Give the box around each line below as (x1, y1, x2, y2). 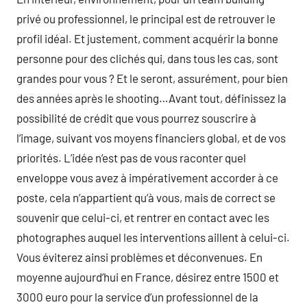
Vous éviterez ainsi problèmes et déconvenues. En (16, 250, 262, 264)
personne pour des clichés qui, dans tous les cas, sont (16, 51, 278, 65)
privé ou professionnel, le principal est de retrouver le (16, 12, 275, 25)
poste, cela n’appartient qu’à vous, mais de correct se (16, 191, 275, 204)
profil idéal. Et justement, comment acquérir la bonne (16, 32, 278, 45)
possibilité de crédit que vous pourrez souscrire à (16, 111, 256, 125)
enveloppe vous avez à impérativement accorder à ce (16, 171, 278, 184)
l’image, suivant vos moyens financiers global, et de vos (16, 131, 286, 145)
